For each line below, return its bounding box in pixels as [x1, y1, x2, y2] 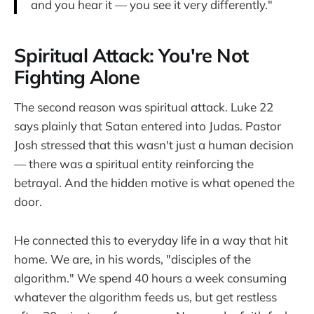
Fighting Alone [14, 64, 140, 89]
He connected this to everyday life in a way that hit [14, 232, 288, 247]
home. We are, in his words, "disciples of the [14, 251, 251, 266]
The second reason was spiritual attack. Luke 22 [14, 100, 273, 115]
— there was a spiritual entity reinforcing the [14, 156, 254, 172]
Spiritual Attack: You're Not [14, 43, 249, 67]
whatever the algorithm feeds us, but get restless [14, 289, 277, 304]
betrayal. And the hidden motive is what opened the [14, 175, 294, 191]
